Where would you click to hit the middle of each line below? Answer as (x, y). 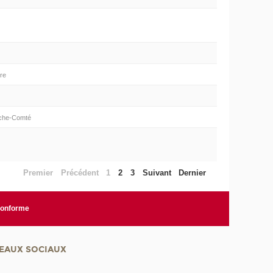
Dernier (193, 172)
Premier (38, 172)
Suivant (157, 172)
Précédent (80, 172)
